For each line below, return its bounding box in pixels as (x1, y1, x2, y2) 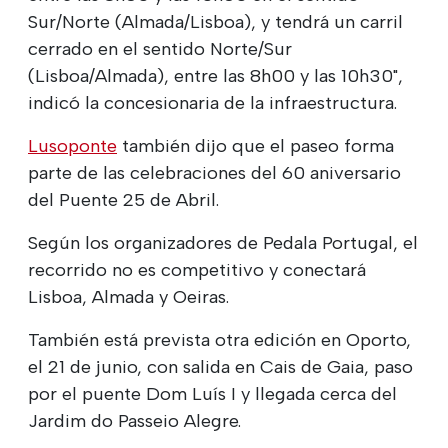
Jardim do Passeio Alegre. (28, 409, 241, 432)
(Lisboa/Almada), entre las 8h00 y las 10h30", (28, 64, 403, 87)
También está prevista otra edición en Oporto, (28, 328, 411, 351)
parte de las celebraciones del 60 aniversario (28, 161, 401, 184)
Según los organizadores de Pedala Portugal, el (28, 231, 418, 254)
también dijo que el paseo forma (117, 134, 394, 157)
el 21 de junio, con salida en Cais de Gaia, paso (28, 355, 413, 378)
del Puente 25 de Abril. (28, 188, 219, 211)
